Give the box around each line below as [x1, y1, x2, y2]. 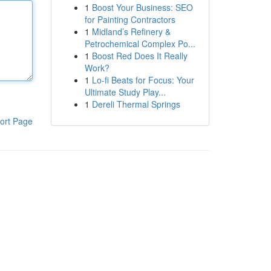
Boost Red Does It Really [91, 50, 188, 62]
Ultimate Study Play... [84, 86, 166, 98]
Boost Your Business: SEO [91, 1, 193, 13]
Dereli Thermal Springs [91, 98, 180, 110]
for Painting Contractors [84, 13, 175, 25]
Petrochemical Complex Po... [84, 38, 195, 50]
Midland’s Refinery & [91, 25, 171, 38]
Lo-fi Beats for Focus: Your [91, 74, 194, 86]
